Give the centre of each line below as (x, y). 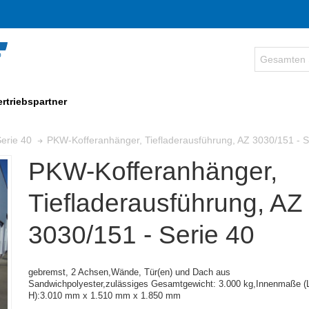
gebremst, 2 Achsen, (69, 272)
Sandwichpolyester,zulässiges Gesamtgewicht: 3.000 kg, (142, 284)
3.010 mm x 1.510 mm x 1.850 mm (110, 296)
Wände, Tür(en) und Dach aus (170, 272)
